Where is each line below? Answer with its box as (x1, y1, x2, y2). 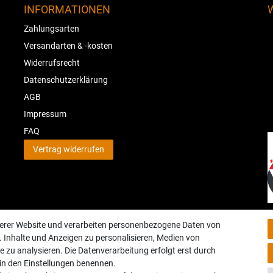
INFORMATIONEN (24, 4, 110, 16)
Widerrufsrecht (24, 57, 80, 68)
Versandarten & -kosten (24, 40, 113, 51)
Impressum (24, 108, 66, 119)
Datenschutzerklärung (24, 74, 108, 85)
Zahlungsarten (24, 23, 79, 34)
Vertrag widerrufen (33, 144, 104, 155)
